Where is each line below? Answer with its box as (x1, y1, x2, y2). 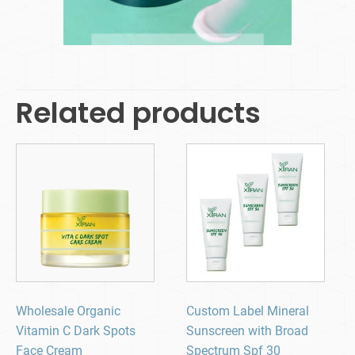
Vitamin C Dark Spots (16, 323, 136, 339)
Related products (16, 93, 261, 134)
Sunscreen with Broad (186, 323, 309, 339)
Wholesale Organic (16, 303, 120, 319)
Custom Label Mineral (186, 303, 310, 319)
